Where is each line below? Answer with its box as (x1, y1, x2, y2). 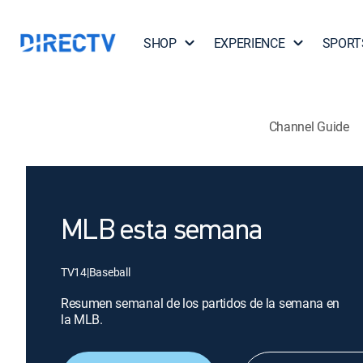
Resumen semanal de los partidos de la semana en (61, 294, 340, 312)
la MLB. (61, 310, 103, 328)
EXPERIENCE (213, 34, 285, 52)
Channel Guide (268, 117, 349, 135)
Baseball (88, 264, 130, 280)
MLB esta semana (61, 217, 263, 246)
